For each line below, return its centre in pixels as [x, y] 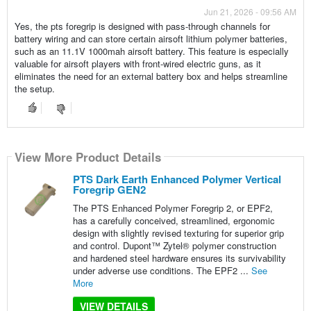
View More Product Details [87, 157]
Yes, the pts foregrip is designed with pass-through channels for [142, 26]
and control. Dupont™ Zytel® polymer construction [174, 246]
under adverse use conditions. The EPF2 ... [162, 271]
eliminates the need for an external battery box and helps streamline [151, 76]
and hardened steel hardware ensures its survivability [179, 258]
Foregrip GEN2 [109, 190]
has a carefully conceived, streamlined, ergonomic [174, 221]
